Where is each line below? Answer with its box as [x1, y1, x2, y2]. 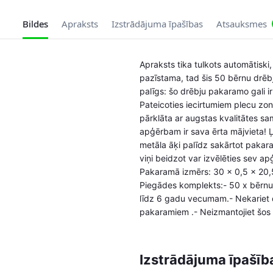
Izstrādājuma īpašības [111, 18, 203, 30]
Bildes [22, 18, 48, 30]
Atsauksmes [216, 18, 267, 30]
